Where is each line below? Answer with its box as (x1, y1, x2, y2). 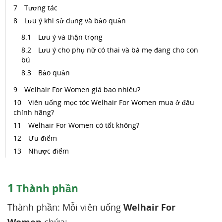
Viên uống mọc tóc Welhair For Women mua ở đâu (28, 98, 194, 107)
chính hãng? (13, 108, 54, 117)
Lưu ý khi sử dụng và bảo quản (24, 16, 126, 25)
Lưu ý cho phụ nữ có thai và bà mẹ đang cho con (38, 45, 198, 55)
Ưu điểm (28, 133, 57, 143)
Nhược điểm (28, 146, 69, 156)
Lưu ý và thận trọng (38, 32, 105, 42)
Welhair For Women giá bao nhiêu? (24, 85, 140, 94)
